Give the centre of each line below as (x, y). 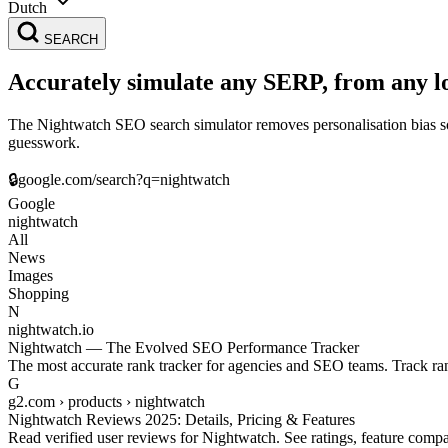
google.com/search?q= (89, 180)
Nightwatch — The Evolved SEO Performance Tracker (183, 348)
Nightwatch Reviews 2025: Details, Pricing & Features (181, 420)
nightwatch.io (51, 330)
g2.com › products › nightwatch (106, 402)
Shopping (38, 294)
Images (30, 276)
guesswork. (44, 143)
